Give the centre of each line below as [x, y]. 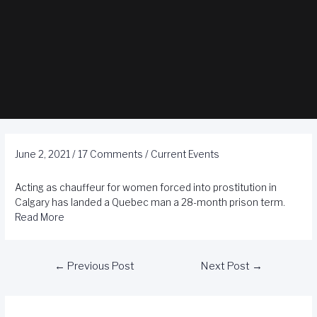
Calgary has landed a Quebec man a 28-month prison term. [150, 203]
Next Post [227, 266]
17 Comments [111, 155]
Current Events [185, 155]
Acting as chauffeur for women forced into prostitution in [146, 188]
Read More [40, 218]
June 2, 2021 [43, 155]
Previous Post [99, 266]
